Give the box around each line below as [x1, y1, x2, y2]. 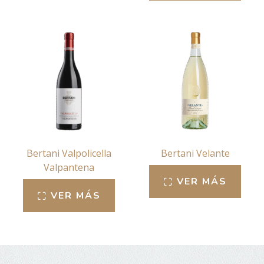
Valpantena [44, 160, 94, 174]
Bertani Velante [160, 146, 230, 160]
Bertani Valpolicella [27, 146, 111, 160]
